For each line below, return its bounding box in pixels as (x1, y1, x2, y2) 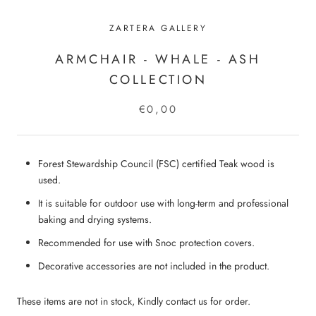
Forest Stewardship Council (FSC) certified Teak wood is (38, 156, 274, 171)
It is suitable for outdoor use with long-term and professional (38, 195, 288, 210)
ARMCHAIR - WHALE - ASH (55, 49, 261, 68)
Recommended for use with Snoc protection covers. (38, 235, 255, 250)
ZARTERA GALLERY (109, 21, 207, 35)
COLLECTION (109, 70, 207, 89)
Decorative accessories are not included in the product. (38, 258, 269, 273)
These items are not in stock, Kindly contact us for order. (17, 293, 253, 308)
